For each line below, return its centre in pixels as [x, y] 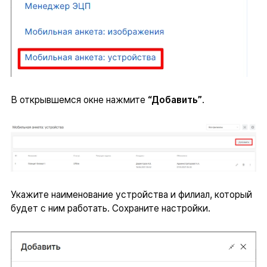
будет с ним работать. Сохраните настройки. [110, 208]
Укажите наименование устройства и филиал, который [131, 194]
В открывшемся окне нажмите [79, 100]
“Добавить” [175, 100]
